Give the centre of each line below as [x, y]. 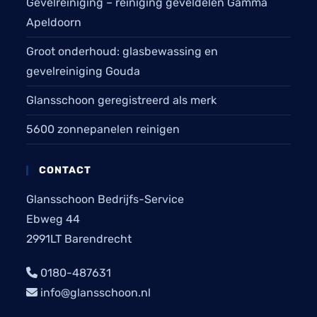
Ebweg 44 [53, 219]
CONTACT [65, 170]
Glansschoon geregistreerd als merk [122, 100]
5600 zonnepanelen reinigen [103, 129]
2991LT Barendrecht [79, 239]
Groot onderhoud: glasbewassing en [122, 51]
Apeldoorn [54, 22]
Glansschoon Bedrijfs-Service [105, 199]
